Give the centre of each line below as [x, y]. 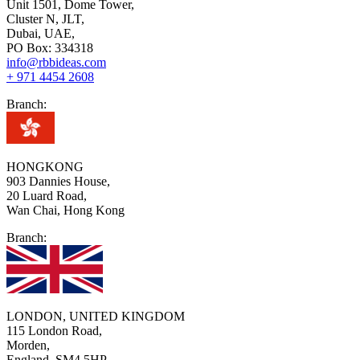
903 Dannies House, [58, 181]
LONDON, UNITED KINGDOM [96, 316]
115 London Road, [54, 330]
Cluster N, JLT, [45, 18]
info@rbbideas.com [56, 62]
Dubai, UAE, [41, 33]
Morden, [28, 345]
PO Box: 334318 [50, 47]
